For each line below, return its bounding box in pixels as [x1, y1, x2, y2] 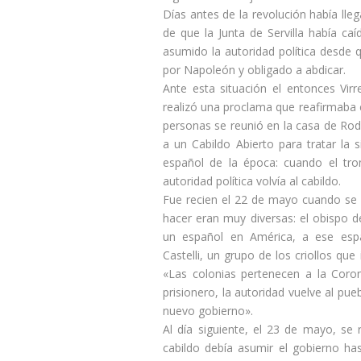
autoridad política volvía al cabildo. [163, 173, 341, 189]
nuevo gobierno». [163, 303, 253, 319]
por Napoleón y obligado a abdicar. [163, 62, 346, 78]
